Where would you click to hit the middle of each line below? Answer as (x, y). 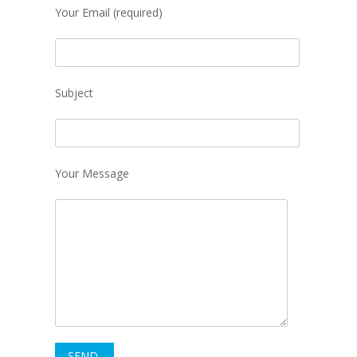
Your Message (92, 173)
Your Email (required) (108, 12)
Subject (74, 93)
